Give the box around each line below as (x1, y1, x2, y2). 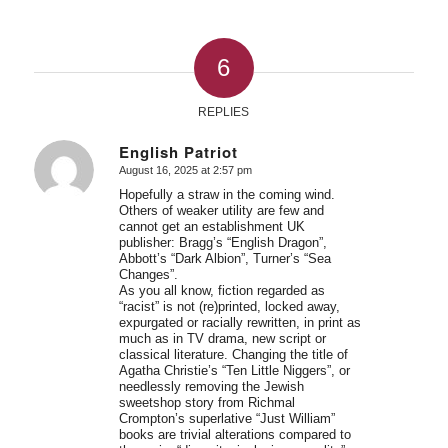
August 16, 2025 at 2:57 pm (118, 164, 252, 177)
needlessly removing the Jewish (118, 379, 304, 395)
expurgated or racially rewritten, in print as (118, 315, 361, 331)
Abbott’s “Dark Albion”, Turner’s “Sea (118, 251, 331, 267)
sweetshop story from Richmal (118, 395, 295, 411)
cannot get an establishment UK (118, 219, 305, 235)
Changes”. (118, 267, 178, 283)
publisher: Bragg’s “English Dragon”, (118, 235, 327, 251)
